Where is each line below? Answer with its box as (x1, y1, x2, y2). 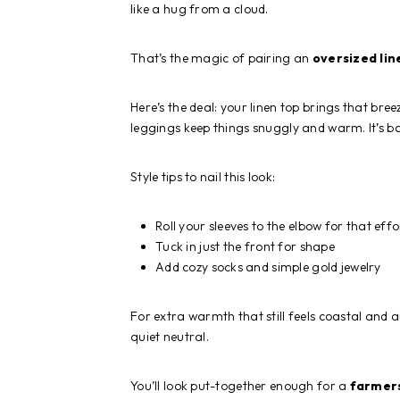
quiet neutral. (130, 328, 209, 345)
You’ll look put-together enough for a (130, 377, 350, 394)
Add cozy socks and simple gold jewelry (155, 258, 381, 275)
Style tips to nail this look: (130, 168, 276, 185)
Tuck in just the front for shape (155, 237, 335, 254)
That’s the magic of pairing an (130, 49, 312, 66)
